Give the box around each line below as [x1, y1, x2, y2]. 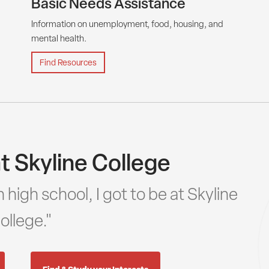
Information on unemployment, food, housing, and [31, 17, 223, 29]
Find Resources [40, 56, 97, 68]
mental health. [31, 32, 86, 44]
